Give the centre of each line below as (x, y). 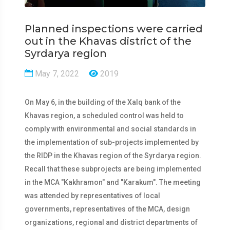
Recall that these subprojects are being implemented (113, 169)
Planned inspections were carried (114, 29)
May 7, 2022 (56, 74)
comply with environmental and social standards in (110, 129)
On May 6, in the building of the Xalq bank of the (103, 102)
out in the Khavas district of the (108, 41)
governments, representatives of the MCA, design (107, 209)
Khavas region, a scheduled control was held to (104, 116)
